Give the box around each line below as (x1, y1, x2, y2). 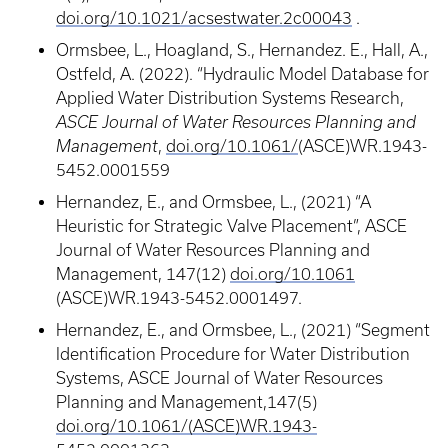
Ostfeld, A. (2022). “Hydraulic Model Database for (56, 65, 429, 83)
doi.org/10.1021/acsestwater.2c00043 (56, 9, 352, 27)
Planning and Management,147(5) (56, 393, 317, 411)
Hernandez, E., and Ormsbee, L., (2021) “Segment (56, 321, 430, 339)
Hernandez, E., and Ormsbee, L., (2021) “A (56, 193, 371, 211)
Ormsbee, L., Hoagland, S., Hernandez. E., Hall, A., (56, 41, 428, 59)
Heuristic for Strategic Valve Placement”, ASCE (56, 217, 407, 235)
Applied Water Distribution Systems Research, (56, 89, 404, 107)
